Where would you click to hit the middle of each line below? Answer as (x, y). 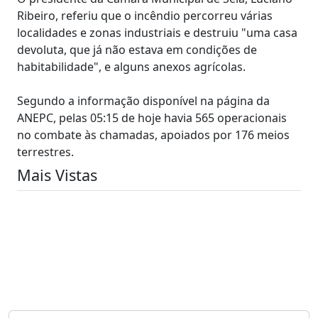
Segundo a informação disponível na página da (143, 100)
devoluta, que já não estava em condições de (137, 49)
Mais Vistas (57, 175)
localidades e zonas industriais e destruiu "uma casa (157, 32)
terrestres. (45, 152)
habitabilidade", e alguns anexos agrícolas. (131, 66)
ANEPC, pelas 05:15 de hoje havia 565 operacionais (152, 117)
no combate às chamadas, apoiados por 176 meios (153, 135)
